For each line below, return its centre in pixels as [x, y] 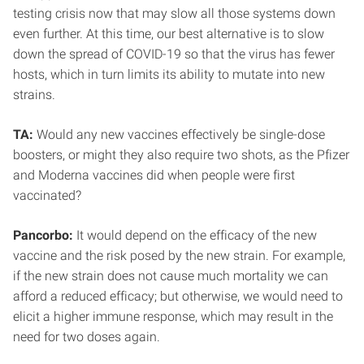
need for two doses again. [87, 336]
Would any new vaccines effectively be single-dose [179, 134]
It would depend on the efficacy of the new [195, 235]
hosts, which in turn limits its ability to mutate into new [169, 74]
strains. [34, 94]
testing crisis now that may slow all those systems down [174, 13]
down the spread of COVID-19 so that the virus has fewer [174, 54]
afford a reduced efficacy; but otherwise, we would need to [178, 296]
